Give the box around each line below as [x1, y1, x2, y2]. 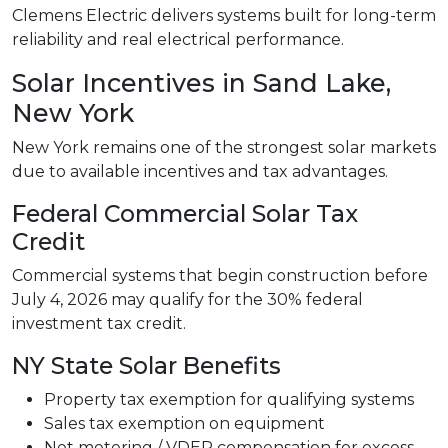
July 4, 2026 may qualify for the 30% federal [12, 290, 363, 310]
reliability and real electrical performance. [12, 30, 344, 50]
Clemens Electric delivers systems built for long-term [12, 6, 436, 26]
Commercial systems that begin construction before [12, 266, 428, 286]
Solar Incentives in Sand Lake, [12, 68, 391, 99]
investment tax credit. [12, 314, 186, 334]
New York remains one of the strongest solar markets [12, 138, 436, 158]
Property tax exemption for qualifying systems [44, 390, 414, 410]
